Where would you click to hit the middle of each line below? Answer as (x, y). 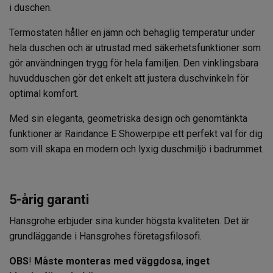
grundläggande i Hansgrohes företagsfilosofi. (105, 236)
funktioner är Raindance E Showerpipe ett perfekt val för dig (136, 133)
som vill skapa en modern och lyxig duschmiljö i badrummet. (136, 149)
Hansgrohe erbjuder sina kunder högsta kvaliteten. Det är (129, 221)
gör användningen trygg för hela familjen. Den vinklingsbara (134, 63)
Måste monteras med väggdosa (108, 261)
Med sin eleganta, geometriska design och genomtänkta (128, 118)
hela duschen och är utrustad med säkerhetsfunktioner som (135, 48)
